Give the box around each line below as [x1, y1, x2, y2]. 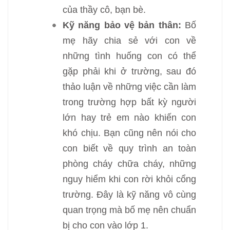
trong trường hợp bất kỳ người [63, 97, 196, 107]
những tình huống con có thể [63, 51, 196, 61]
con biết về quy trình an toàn [63, 143, 196, 154]
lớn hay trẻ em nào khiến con [63, 112, 196, 123]
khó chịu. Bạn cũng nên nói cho [63, 128, 196, 138]
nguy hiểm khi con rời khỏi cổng [63, 174, 196, 184]
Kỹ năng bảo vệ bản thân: [63, 20, 185, 30]
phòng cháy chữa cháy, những [63, 159, 196, 169]
